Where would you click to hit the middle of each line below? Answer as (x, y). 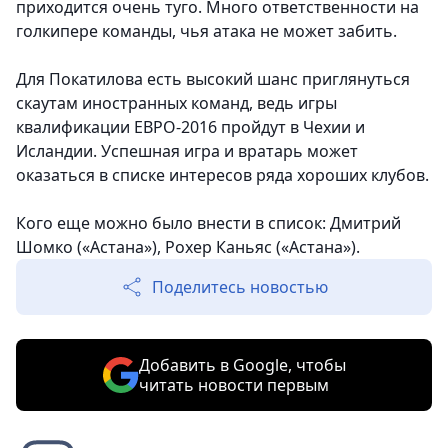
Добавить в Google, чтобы (242, 365)
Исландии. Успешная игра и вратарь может (187, 151)
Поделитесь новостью (240, 287)
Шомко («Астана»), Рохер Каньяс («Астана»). (190, 247)
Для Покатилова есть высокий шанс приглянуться (213, 79)
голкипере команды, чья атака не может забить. (206, 31)
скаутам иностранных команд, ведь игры (176, 103)
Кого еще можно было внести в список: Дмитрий (208, 223)
